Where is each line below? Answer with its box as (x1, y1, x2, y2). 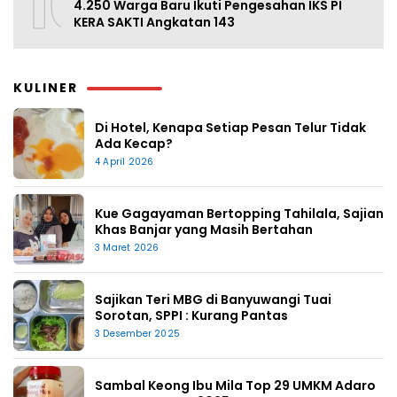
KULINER (13, 78, 78, 97)
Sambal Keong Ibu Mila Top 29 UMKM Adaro (95, 376, 376, 394)
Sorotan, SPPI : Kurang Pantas (95, 306, 288, 324)
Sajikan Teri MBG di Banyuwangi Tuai (95, 290, 331, 308)
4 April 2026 (95, 154, 154, 168)
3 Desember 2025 (95, 326, 180, 340)
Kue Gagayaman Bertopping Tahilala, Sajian (95, 204, 384, 222)
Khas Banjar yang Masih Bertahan (95, 220, 313, 238)
